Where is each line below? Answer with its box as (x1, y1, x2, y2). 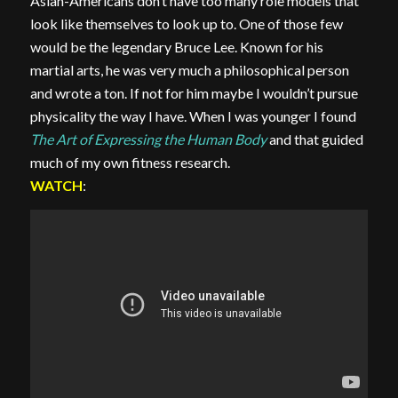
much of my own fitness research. (29, 153, 230, 171)
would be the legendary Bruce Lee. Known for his (29, 37, 323, 55)
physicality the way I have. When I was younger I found (29, 107, 356, 124)
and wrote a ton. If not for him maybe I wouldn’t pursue (29, 84, 358, 101)
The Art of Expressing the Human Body (29, 130, 267, 147)
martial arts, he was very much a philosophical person (29, 60, 349, 78)
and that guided (266, 130, 363, 147)
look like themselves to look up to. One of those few (29, 14, 343, 32)
